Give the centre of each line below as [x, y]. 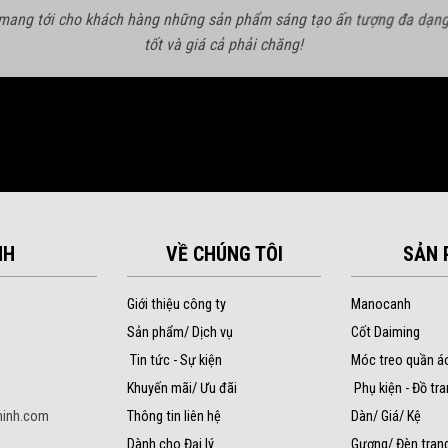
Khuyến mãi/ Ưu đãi [182, 388]
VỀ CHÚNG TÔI [224, 253]
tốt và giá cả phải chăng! [224, 44]
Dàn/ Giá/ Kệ [386, 416]
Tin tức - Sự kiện [176, 360]
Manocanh [381, 304]
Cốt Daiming [385, 332]
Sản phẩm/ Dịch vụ [180, 332]
